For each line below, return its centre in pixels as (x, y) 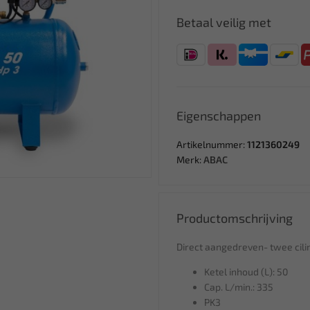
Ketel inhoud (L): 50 (246, 272)
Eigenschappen (219, 116)
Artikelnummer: (212, 144)
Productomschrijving (235, 218)
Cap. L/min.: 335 (239, 287)
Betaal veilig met (224, 22)
